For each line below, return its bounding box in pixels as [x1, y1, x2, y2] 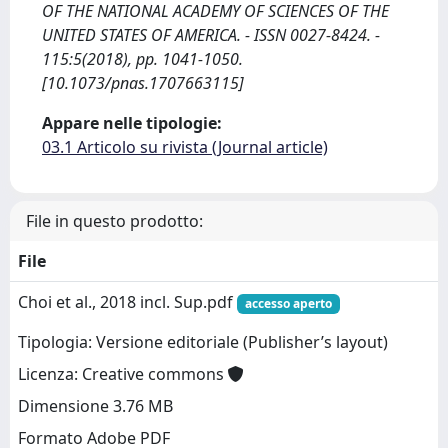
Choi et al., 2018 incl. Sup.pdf [18, 291, 237, 313]
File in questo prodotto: [26, 210, 203, 232]
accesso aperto [244, 295, 332, 312]
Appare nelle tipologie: [42, 112, 222, 134]
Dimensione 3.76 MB [18, 395, 173, 418]
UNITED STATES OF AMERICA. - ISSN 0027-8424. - [42, 24, 380, 46]
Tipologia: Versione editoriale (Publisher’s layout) [18, 331, 388, 354]
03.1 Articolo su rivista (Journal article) [42, 136, 328, 158]
